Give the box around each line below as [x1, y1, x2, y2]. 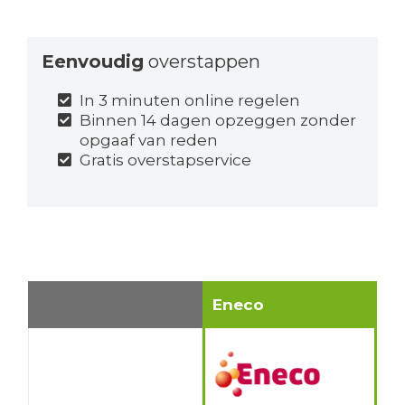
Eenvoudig [41, 51, 144, 73]
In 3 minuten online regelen [80, 91, 301, 110]
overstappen [143, 51, 260, 73]
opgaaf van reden [80, 131, 219, 150]
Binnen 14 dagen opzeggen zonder [80, 111, 357, 130]
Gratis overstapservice [80, 151, 252, 170]
